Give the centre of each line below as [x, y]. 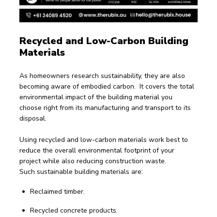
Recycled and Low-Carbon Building [105, 41]
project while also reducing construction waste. [93, 161]
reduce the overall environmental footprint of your [98, 150]
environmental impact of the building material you [97, 97]
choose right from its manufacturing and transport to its [106, 108]
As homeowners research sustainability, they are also [103, 76]
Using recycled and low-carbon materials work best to [105, 139]
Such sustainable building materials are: [81, 171]
